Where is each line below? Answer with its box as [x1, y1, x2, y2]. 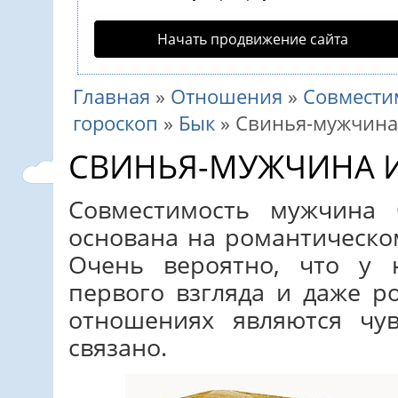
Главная [73, 84, 150, 109]
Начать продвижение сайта [156, 29, 348, 49]
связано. [68, 330, 167, 363]
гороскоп [73, 110, 158, 136]
